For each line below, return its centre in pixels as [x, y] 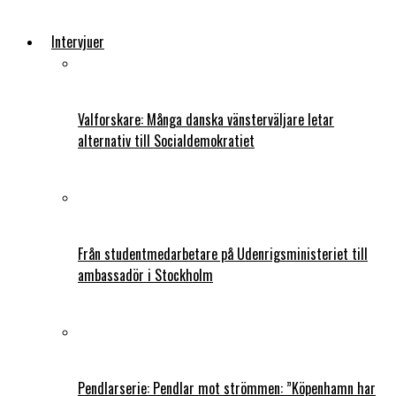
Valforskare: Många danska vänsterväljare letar [206, 119]
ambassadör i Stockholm [145, 274]
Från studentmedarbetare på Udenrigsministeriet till [223, 253]
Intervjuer [78, 41]
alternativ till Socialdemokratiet [166, 140]
